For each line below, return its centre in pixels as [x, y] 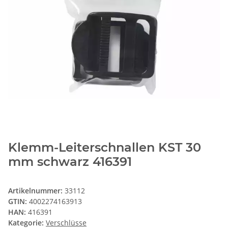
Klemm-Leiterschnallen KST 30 [105, 148]
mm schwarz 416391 [70, 162]
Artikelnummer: [36, 191]
